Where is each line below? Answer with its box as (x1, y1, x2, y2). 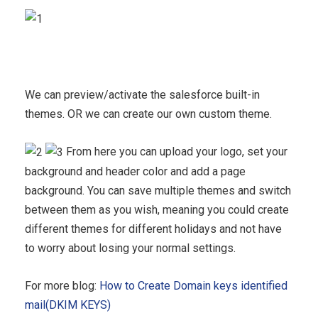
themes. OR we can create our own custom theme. (25, 106, 272, 121)
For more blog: (25, 279, 99, 293)
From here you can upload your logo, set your (63, 144, 287, 158)
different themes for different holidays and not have (25, 222, 282, 236)
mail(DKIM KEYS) (25, 298, 111, 312)
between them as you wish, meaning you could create (25, 203, 289, 217)
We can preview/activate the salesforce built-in (25, 87, 260, 102)
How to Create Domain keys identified (99, 279, 287, 293)
